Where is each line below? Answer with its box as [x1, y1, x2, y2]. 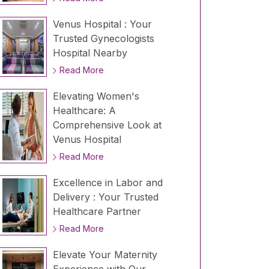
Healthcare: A [52, 104, 116, 117]
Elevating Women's [52, 90, 139, 103]
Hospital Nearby [52, 47, 127, 59]
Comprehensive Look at [52, 119, 162, 131]
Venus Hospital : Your [52, 18, 152, 31]
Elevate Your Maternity [52, 249, 157, 261]
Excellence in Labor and [52, 177, 163, 189]
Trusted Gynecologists [52, 32, 154, 45]
